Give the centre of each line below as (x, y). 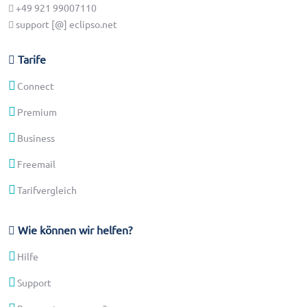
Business (36, 137)
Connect (36, 85)
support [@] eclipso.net (65, 24)
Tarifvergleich (47, 189)
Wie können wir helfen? (74, 229)
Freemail (36, 163)
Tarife (30, 59)
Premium (37, 111)
